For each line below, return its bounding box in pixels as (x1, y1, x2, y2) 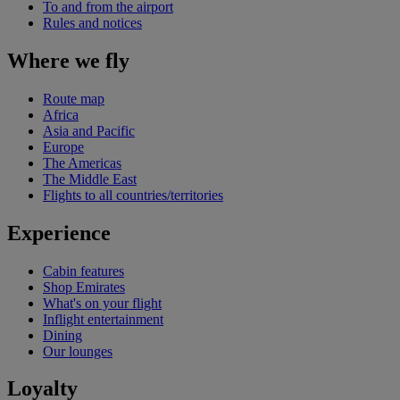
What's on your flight (43, 295, 162, 311)
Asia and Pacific (43, 122, 135, 138)
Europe (43, 138, 84, 154)
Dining (43, 327, 82, 343)
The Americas (43, 154, 121, 171)
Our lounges (43, 343, 112, 359)
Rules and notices (43, 14, 142, 30)
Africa (43, 106, 79, 122)
